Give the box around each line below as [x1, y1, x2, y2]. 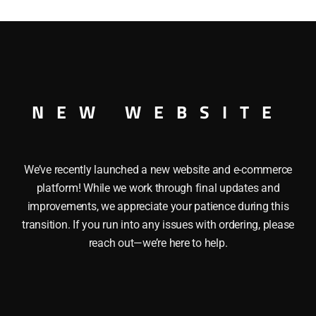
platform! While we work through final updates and [36, 181, 280, 195]
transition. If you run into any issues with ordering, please [22, 218, 294, 231]
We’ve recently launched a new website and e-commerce [24, 163, 292, 176]
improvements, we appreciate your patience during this [27, 200, 289, 213]
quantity [173, 1, 217, 17]
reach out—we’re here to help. [88, 236, 228, 250]
